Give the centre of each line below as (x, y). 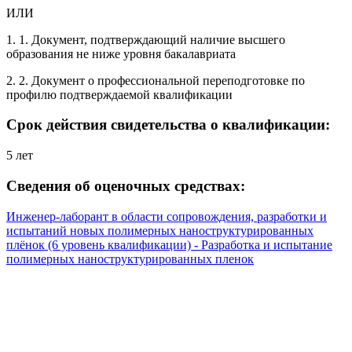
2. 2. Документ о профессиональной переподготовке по (156, 80)
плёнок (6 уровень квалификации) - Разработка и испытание (169, 244)
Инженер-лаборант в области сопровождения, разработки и (167, 216)
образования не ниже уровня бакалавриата (121, 53)
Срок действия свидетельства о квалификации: (168, 125)
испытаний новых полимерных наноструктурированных (160, 230)
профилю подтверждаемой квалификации (119, 94)
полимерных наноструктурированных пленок (130, 258)
